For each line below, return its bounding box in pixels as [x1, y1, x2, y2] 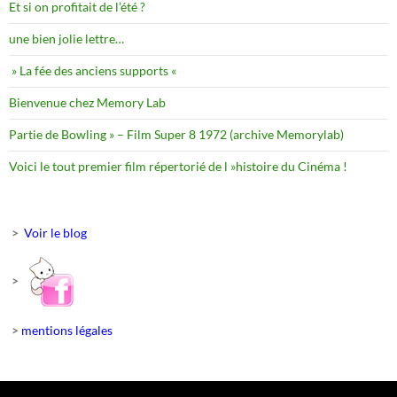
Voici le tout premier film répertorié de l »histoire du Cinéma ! [9, 159, 347, 174]
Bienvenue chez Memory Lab [9, 95, 166, 110]
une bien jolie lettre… [9, 31, 124, 46]
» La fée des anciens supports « [9, 63, 179, 78]
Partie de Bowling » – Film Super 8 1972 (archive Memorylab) [9, 127, 344, 142]
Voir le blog [24, 225, 87, 240]
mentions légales [21, 323, 113, 338]
